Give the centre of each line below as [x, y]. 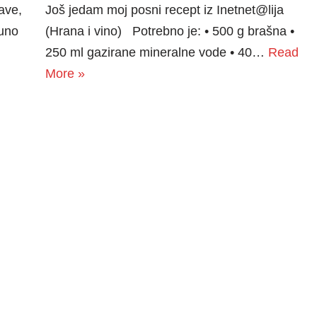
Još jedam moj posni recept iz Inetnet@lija [164, 10]
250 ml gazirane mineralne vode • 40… [156, 52]
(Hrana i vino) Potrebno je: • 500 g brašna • [169, 31]
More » [65, 73]
